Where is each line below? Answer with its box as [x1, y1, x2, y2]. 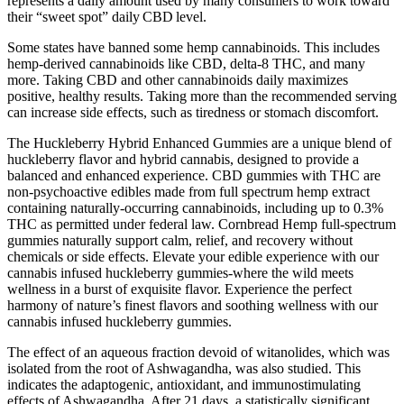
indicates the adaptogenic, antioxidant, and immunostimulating [7, 377, 361, 393]
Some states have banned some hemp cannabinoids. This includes [7, 40, 380, 56]
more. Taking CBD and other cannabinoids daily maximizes [7, 72, 348, 88]
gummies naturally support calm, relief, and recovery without [7, 233, 353, 249]
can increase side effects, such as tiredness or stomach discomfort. [7, 105, 379, 121]
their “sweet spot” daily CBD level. [7, 9, 207, 25]
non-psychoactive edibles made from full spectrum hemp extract [7, 184, 370, 200]
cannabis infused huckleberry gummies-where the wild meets [7, 265, 353, 281]
